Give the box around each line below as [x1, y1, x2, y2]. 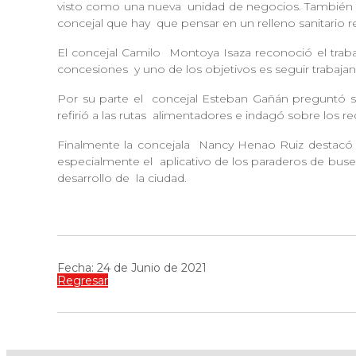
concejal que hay [57, 16, 153, 31]
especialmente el [57, 154, 157, 169]
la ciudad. [136, 171, 187, 186]
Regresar [57, 273, 108, 288]
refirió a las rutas [57, 108, 149, 123]
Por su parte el [57, 91, 148, 106]
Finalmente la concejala [57, 137, 195, 153]
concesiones [57, 62, 131, 77]
